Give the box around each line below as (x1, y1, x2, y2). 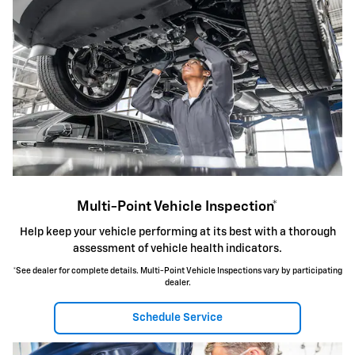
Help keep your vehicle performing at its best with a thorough (19, 226, 336, 238)
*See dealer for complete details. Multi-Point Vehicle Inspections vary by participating (13, 266, 342, 275)
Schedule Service (132, 312, 223, 324)
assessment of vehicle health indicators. (73, 242, 282, 254)
